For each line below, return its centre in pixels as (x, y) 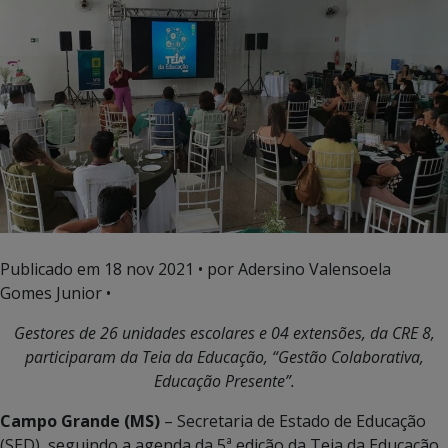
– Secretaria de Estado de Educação (293, 420)
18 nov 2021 (149, 268)
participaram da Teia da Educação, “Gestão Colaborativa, (224, 356)
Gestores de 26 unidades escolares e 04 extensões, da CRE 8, (224, 332)
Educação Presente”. (224, 380)
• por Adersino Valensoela (292, 268)
